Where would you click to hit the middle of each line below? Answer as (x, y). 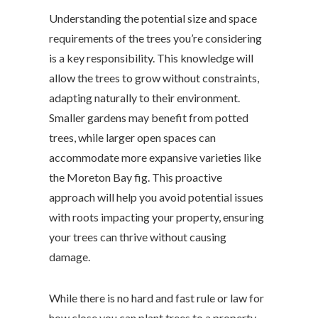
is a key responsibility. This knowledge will (151, 58)
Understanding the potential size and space (153, 18)
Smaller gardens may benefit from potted (149, 118)
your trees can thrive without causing (138, 237)
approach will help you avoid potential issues (156, 197)
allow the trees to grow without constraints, (154, 78)
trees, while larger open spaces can (132, 138)
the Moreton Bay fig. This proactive (136, 177)
